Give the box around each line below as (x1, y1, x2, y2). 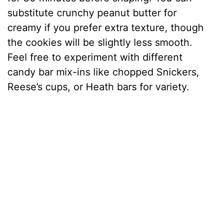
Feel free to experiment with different (7, 51, 183, 63)
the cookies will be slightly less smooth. (7, 36, 193, 48)
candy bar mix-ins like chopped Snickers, (7, 66, 200, 78)
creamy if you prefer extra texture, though (7, 21, 204, 34)
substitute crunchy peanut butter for (7, 6, 177, 19)
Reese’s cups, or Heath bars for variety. (7, 80, 190, 93)
